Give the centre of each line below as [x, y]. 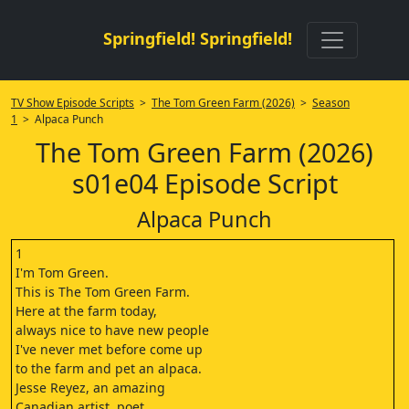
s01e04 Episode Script [204, 183]
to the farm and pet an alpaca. [109, 368]
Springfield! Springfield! [197, 38]
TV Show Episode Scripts [73, 103]
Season [331, 103]
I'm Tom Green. [62, 273]
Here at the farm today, [86, 311]
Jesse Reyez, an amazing [90, 388]
